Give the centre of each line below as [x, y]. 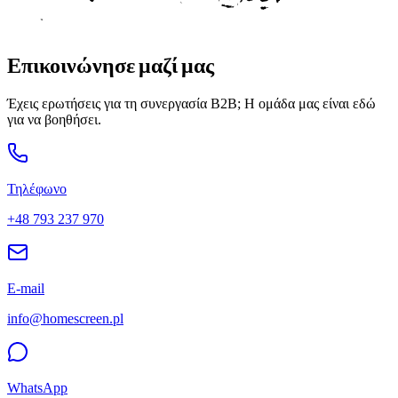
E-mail [26, 288]
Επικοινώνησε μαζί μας [111, 64]
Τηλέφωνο [37, 188]
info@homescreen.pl [65, 318]
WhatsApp [37, 387]
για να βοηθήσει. [54, 119]
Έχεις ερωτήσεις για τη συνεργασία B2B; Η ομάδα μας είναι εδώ [191, 103]
